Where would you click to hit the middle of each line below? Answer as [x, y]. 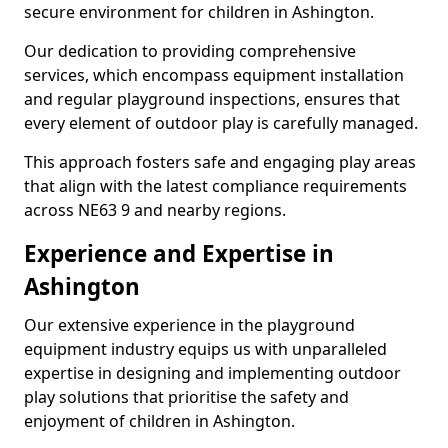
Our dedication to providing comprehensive [190, 51]
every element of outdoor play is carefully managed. [221, 123]
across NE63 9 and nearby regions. [155, 210]
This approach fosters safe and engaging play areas [220, 162]
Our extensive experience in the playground [189, 325]
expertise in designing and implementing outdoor [212, 373]
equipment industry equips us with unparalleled [205, 349]
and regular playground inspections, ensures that [212, 99]
